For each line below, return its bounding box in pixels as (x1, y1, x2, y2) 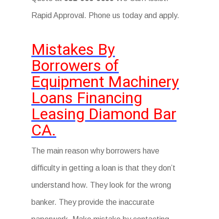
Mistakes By (31, 40, 115, 59)
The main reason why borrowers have (31, 147, 160, 155)
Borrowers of (31, 56, 119, 75)
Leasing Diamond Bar (31, 105, 177, 123)
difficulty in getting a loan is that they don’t (31, 164, 176, 172)
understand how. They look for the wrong (31, 181, 172, 189)
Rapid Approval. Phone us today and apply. (31, 11, 180, 20)
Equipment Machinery (31, 72, 179, 91)
